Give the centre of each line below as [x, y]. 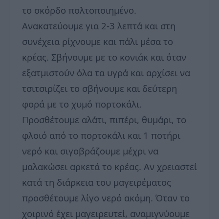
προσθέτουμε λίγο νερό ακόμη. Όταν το [106, 197]
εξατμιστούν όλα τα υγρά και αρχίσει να [106, 72]
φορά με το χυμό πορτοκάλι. [82, 104]
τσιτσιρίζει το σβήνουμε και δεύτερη [99, 88]
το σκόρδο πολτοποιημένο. [79, 10]
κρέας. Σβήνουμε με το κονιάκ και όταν [104, 57]
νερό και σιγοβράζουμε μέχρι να [90, 151]
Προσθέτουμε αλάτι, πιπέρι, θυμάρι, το [104, 119]
